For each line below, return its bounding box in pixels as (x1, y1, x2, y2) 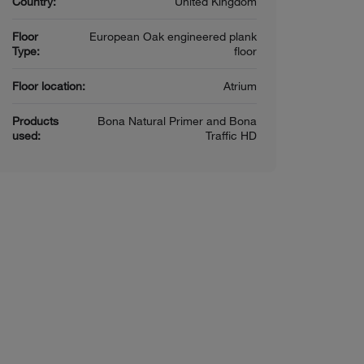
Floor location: (11, 79, 85, 93)
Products (11, 114, 58, 128)
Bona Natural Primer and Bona (97, 114, 257, 128)
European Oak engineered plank (89, 29, 257, 44)
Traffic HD (205, 128, 257, 143)
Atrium (223, 79, 257, 93)
